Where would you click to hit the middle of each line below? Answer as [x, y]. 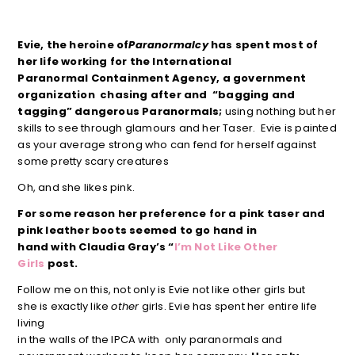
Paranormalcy [170, 45]
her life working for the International [124, 62]
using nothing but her [279, 112]
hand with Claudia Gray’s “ [96, 247]
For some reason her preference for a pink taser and [172, 214]
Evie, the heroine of [73, 45]
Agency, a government [237, 78]
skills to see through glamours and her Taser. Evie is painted [177, 128]
